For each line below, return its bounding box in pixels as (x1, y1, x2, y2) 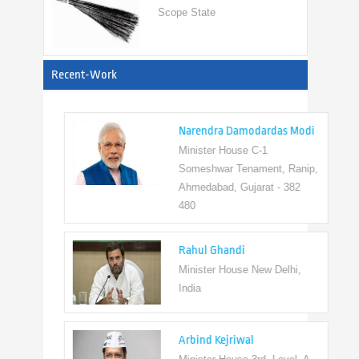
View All (272, 40, 308, 53)
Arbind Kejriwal (151, 333, 227, 348)
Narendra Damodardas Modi (151, 124, 288, 139)
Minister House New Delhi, (151, 264, 274, 276)
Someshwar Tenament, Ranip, (151, 163, 291, 175)
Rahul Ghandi (151, 244, 218, 258)
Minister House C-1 (151, 144, 240, 157)
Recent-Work (51, 68, 117, 83)
